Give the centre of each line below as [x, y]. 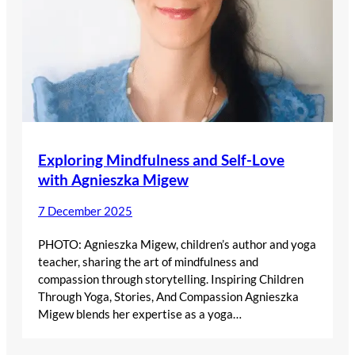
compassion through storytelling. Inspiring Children [171, 279]
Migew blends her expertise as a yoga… [140, 313]
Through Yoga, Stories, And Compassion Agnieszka [168, 296]
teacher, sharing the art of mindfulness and [148, 261]
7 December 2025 [85, 210]
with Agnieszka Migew [113, 179]
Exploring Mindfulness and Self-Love [161, 159]
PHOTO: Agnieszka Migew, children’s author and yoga [177, 244]
